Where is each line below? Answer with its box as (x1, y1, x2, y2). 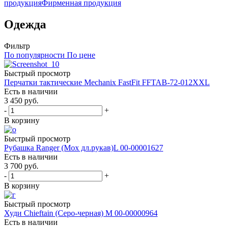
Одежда (4, 17, 46, 31)
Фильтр (4, 41, 30, 50)
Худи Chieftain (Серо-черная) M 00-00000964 (4, 208, 158, 217)
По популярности (4, 50, 65, 59)
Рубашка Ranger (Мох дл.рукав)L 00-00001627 (4, 143, 163, 152)
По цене (67, 50, 95, 59)
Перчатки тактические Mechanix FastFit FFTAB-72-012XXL (4, 78, 210, 87)
